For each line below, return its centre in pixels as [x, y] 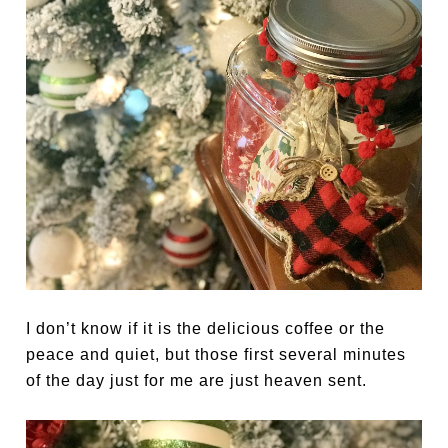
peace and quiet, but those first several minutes [216, 355]
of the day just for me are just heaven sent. [197, 381]
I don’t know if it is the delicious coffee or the [206, 329]
